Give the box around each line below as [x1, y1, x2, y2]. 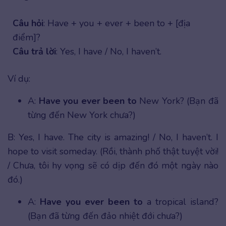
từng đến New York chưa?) [28, 108, 136, 121]
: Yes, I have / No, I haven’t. [56, 45, 161, 58]
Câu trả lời [13, 45, 56, 58]
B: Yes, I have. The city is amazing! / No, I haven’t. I [8, 131, 218, 143]
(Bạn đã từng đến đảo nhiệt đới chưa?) [28, 209, 183, 222]
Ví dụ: [8, 72, 30, 85]
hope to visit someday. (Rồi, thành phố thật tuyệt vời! [8, 145, 218, 157]
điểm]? [13, 31, 40, 43]
